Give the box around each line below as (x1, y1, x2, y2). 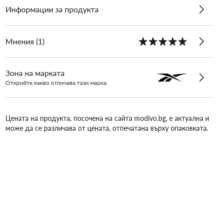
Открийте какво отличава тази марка (5, 79, 107, 86)
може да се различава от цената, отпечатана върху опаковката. (5, 124, 208, 132)
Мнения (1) (5, 37, 44, 46)
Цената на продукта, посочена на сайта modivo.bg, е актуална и (5, 114, 209, 122)
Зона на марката (5, 68, 65, 77)
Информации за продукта (5, 4, 99, 14)
